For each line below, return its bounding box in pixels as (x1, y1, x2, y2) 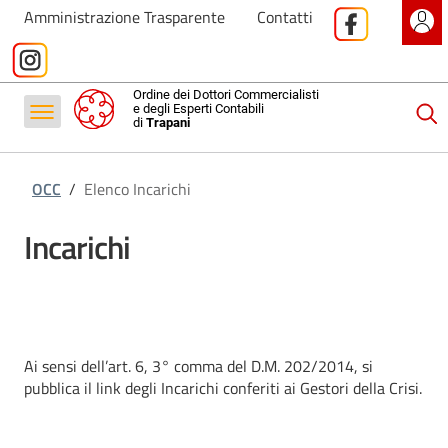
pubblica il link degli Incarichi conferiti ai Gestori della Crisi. (24, 376, 422, 401)
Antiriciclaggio (32, 115, 129, 140)
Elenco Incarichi (84, 177, 191, 202)
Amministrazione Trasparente (24, 5, 225, 29)
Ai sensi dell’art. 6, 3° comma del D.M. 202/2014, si (24, 354, 373, 379)
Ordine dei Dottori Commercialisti (132, 87, 319, 102)
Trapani (145, 115, 190, 130)
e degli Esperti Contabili (132, 101, 264, 116)
